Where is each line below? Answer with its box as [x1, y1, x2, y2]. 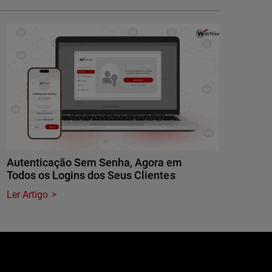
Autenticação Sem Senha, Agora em [7, 155, 183, 169]
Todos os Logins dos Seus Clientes [7, 168, 175, 182]
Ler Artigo [7, 188, 49, 200]
